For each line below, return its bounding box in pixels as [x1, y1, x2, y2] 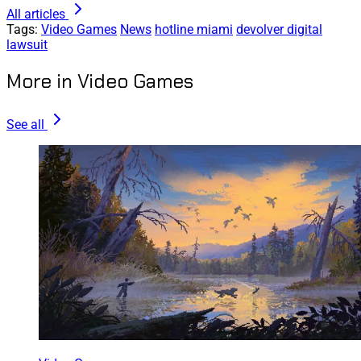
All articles [6, 6, 65, 23]
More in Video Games [6, 68, 193, 94]
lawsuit [6, 37, 48, 53]
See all [6, 117, 44, 133]
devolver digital [236, 22, 322, 38]
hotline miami [155, 22, 233, 38]
